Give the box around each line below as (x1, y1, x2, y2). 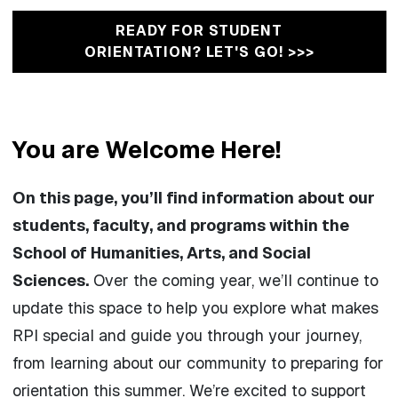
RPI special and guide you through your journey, (12, 324, 362, 346)
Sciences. (12, 269, 89, 291)
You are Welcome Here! (12, 133, 282, 165)
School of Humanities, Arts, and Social (12, 242, 311, 263)
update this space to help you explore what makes (12, 297, 378, 318)
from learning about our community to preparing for (12, 352, 384, 373)
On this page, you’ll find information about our (12, 187, 375, 208)
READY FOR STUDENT (115, 20, 283, 40)
